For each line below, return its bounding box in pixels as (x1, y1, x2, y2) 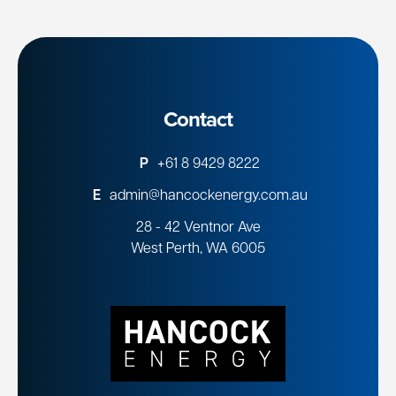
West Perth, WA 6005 (131, 241, 265, 256)
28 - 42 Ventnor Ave (135, 220, 261, 235)
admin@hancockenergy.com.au (110, 188, 308, 203)
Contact (164, 103, 232, 135)
